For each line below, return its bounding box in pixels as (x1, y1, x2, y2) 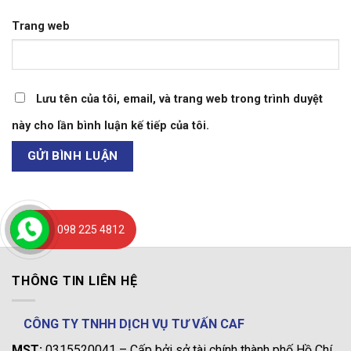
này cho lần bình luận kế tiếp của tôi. (12, 118, 209, 132)
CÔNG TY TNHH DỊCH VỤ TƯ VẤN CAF (24, 316, 244, 331)
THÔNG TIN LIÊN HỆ (12, 273, 138, 288)
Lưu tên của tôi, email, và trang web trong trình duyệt (36, 92, 323, 106)
